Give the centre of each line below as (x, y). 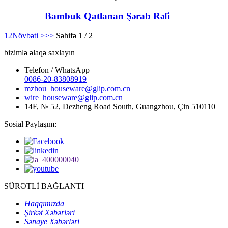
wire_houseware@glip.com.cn (74, 98)
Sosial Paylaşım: (30, 124)
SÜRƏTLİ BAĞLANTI (44, 186)
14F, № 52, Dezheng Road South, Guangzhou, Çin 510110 (120, 107)
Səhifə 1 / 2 (74, 36)
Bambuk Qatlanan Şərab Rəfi (107, 16)
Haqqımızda (44, 204)
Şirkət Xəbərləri (50, 213)
